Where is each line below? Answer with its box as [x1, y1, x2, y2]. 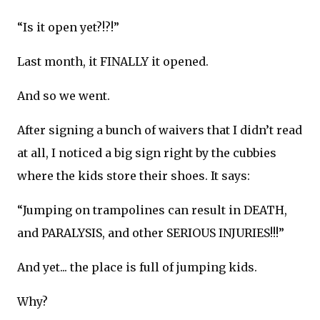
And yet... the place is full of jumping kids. [17, 259, 257, 274]
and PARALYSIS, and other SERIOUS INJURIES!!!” [17, 225, 284, 240]
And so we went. [17, 88, 110, 103]
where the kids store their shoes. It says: [17, 168, 250, 183]
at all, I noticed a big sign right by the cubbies [17, 145, 276, 160]
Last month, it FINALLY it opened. [17, 54, 209, 69]
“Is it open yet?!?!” [17, 19, 119, 34]
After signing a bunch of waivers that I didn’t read [17, 122, 302, 137]
